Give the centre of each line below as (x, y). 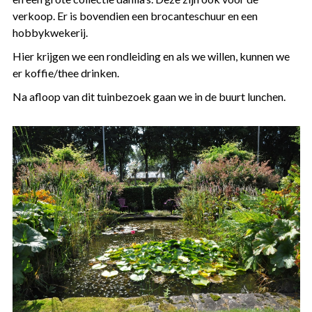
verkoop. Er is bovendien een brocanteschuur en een (135, 16)
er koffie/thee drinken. (65, 73)
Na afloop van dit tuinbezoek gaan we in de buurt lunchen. (149, 96)
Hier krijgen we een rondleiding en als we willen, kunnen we (151, 56)
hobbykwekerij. (50, 32)
